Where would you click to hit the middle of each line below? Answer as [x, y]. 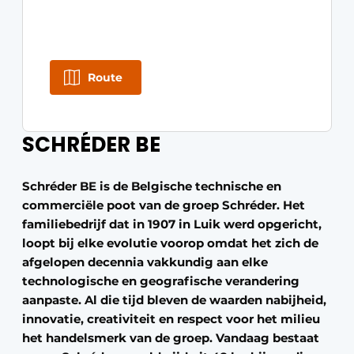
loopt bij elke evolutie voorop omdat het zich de [170, 243]
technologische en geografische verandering [161, 281]
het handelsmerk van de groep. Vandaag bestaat [171, 338]
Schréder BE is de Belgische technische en [152, 186]
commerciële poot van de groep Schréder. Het [164, 205]
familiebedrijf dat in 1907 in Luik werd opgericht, [172, 224]
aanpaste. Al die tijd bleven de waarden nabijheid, [174, 300]
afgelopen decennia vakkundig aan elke [145, 262]
